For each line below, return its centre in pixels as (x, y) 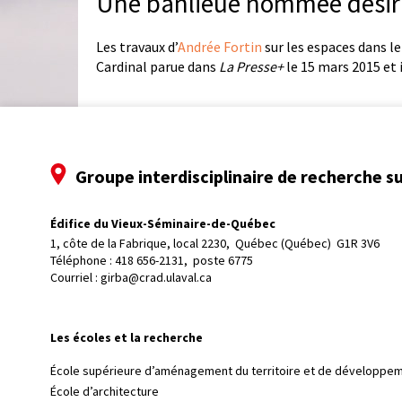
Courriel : (75, 278)
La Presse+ (251, 66)
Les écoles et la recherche (127, 338)
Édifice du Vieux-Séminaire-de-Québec (163, 223)
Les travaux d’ (137, 46)
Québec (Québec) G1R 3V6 (307, 244)
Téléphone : (83, 261)
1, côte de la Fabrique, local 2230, (141, 244)
